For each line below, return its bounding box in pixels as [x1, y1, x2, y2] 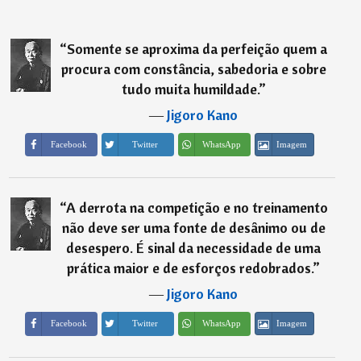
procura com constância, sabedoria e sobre [60, 59, 326, 78]
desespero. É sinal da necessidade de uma [66, 239, 322, 258]
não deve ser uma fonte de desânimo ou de [61, 218, 326, 238]
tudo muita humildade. [121, 79, 259, 98]
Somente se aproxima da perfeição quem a [67, 39, 328, 58]
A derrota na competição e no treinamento [65, 198, 328, 218]
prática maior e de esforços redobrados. [67, 259, 313, 278]
